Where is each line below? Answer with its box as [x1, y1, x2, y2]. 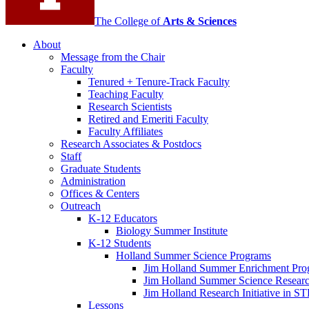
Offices [61, 188, 95, 200]
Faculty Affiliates [88, 126, 163, 138]
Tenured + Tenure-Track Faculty [88, 76, 230, 88]
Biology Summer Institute [116, 225, 228, 237]
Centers [103, 188, 139, 200]
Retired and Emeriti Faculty [88, 113, 208, 126]
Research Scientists [88, 101, 172, 113]
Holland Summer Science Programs [116, 250, 271, 262]
